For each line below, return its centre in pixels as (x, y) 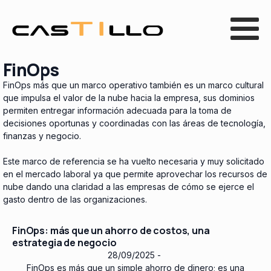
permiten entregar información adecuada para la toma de (117, 110)
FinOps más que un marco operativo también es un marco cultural (133, 85)
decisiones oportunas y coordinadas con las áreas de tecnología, (134, 123)
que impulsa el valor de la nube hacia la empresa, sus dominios (129, 98)
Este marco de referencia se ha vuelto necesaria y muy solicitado (134, 161)
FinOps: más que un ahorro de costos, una (111, 230)
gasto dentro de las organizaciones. (75, 199)
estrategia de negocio (64, 243)
